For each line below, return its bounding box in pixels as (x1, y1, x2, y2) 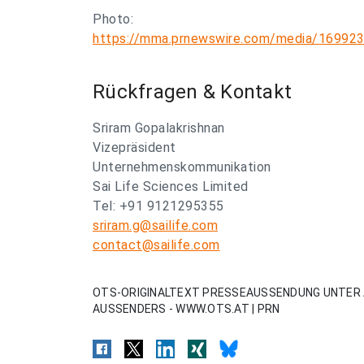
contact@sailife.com (93, 237, 220, 253)
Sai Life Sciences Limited (93, 179, 249, 194)
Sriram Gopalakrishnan (93, 120, 225, 136)
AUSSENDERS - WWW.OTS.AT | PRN (93, 302, 280, 315)
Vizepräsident (93, 140, 176, 155)
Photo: (93, 11, 133, 27)
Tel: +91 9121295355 (93, 198, 224, 214)
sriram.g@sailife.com (93, 218, 218, 233)
